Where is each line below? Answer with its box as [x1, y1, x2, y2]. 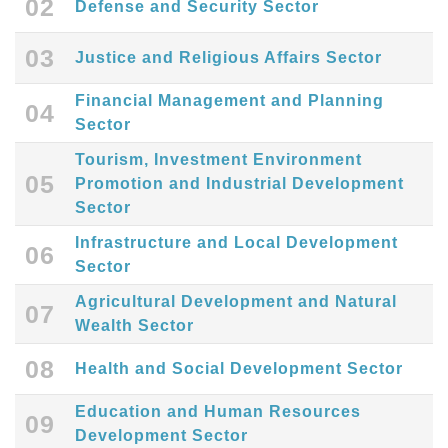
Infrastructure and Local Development [75, 234, 398, 252]
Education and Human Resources [75, 403, 361, 421]
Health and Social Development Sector [75, 360, 403, 378]
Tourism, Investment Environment [75, 151, 362, 169]
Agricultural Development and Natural [75, 293, 397, 311]
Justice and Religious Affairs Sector [75, 49, 382, 67]
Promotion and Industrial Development [75, 175, 404, 193]
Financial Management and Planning [75, 92, 384, 110]
